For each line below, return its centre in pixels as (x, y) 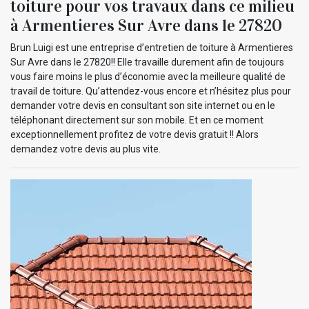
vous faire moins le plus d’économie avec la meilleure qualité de (148, 76)
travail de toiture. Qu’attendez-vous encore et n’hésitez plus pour (151, 91)
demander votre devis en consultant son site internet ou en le (143, 105)
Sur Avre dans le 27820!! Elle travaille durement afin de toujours (147, 62)
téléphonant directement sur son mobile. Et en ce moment (137, 120)
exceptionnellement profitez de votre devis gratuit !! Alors (134, 134)
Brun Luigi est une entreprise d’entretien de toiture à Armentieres (152, 47)
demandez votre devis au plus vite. (86, 149)
